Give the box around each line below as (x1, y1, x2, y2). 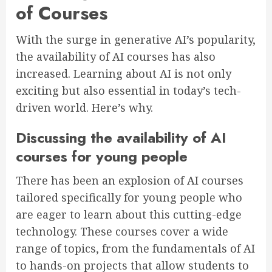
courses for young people (16, 146, 188, 168)
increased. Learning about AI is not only (16, 66, 231, 81)
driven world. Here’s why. (16, 100, 153, 115)
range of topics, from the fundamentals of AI (16, 241, 255, 256)
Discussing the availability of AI (16, 127, 226, 149)
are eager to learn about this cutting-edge (16, 207, 242, 222)
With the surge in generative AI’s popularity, (16, 32, 256, 47)
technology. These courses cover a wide (16, 224, 228, 239)
